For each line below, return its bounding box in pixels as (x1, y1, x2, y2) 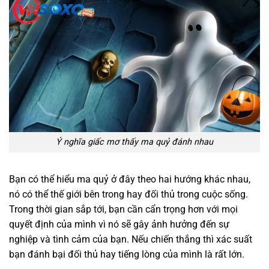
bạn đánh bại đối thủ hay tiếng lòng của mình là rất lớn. (9, 249, 244, 261)
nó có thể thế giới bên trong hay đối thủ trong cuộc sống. (9, 189, 248, 201)
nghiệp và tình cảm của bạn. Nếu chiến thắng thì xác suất (9, 234, 252, 246)
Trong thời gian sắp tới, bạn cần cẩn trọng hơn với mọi (9, 204, 238, 216)
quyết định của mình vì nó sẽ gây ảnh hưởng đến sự (9, 219, 229, 231)
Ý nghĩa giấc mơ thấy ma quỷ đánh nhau (56, 137, 213, 148)
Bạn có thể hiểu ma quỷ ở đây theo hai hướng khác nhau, (9, 174, 250, 186)
